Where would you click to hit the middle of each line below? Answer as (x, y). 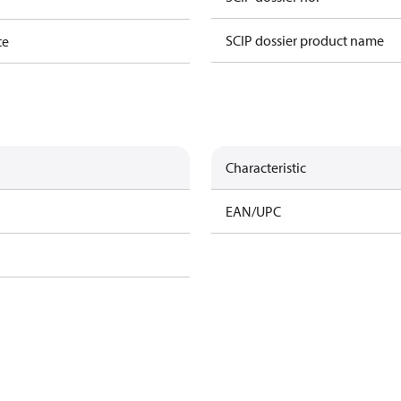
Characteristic (266, 167)
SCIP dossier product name (305, 40)
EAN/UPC (253, 211)
